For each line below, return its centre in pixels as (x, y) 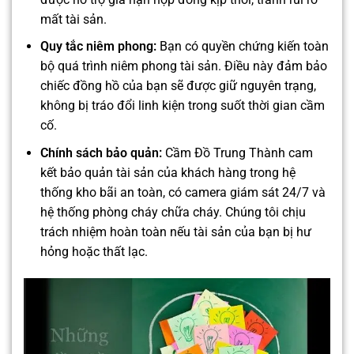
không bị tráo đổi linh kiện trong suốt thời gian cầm (182, 106)
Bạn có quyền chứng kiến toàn (242, 47)
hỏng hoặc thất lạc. (94, 251)
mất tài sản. (73, 19)
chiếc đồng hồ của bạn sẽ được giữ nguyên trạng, (178, 86)
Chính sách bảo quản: (101, 153)
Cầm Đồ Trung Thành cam (237, 153)
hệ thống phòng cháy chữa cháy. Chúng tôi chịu (173, 212)
